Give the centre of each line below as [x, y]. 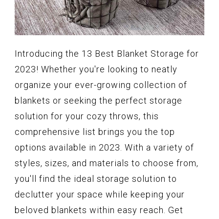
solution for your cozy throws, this [87, 116]
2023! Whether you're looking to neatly [96, 69]
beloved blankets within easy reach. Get [99, 210]
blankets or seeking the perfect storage [99, 101]
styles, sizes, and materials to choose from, [107, 163]
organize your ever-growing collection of [101, 85]
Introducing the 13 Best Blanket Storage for [107, 54]
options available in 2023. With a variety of [104, 148]
